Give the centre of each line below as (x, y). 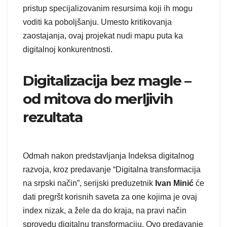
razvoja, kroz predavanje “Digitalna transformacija (112, 170)
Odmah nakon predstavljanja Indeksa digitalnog (108, 156)
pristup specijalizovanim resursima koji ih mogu (108, 9)
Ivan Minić (174, 183)
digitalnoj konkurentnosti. (68, 50)
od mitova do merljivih (98, 99)
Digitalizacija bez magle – (107, 81)
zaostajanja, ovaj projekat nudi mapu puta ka (103, 36)
